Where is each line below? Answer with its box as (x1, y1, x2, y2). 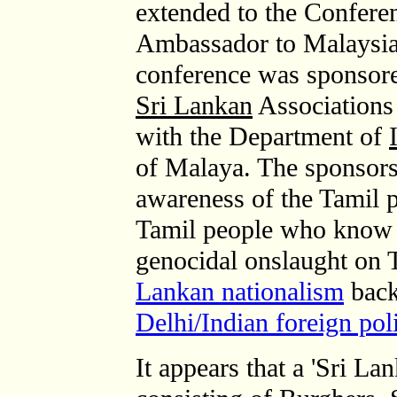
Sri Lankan (136, 90, 253, 121)
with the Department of (136, 121, 389, 152)
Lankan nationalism (136, 276, 344, 307)
